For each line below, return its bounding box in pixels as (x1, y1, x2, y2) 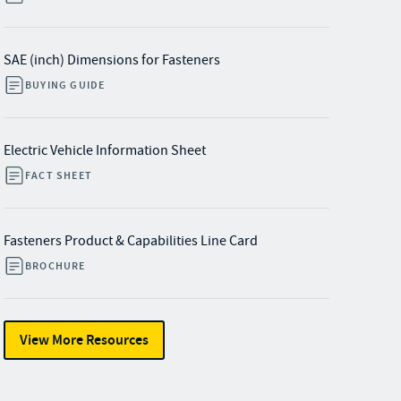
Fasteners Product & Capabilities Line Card (4, 232, 258, 250)
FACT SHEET (25, 168, 92, 183)
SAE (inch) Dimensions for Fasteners (4, 51, 220, 69)
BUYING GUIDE (25, 78, 106, 92)
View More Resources (20, 330, 149, 349)
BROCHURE (25, 259, 86, 273)
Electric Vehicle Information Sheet (4, 141, 206, 159)
